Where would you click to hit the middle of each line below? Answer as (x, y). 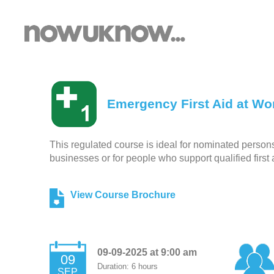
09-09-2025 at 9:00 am (147, 252)
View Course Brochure (123, 195)
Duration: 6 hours (127, 266)
